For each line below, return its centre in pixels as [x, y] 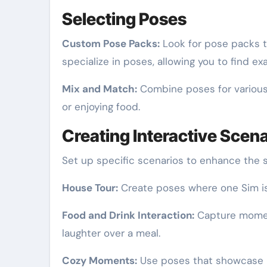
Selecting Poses [124, 19]
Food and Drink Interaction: [128, 215]
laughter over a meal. [111, 233]
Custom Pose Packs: [111, 44]
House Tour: [90, 188]
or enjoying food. [101, 107]
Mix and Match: [100, 89]
